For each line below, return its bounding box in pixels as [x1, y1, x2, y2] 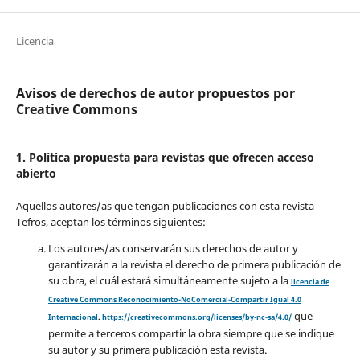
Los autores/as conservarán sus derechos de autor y [47, 241, 298, 256]
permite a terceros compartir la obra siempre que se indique [47, 326, 334, 342]
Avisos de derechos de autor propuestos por [15, 84, 295, 103]
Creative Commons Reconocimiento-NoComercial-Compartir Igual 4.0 [47, 294, 301, 305]
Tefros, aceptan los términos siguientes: [15, 215, 206, 230]
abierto [15, 166, 56, 182]
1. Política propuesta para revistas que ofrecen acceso [15, 149, 314, 166]
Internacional [47, 312, 98, 323]
